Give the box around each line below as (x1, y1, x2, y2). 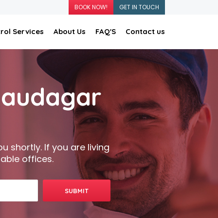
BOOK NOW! (74, 3, 108, 11)
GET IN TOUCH (119, 3, 159, 11)
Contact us (125, 27, 165, 36)
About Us (53, 27, 86, 36)
